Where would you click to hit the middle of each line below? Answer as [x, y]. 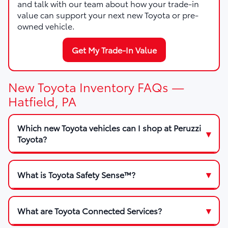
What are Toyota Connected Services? [90, 210]
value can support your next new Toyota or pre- [108, 15]
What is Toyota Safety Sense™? [76, 174]
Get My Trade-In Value [114, 50]
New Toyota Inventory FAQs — [96, 87]
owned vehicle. [46, 26]
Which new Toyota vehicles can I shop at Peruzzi [109, 128]
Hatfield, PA [42, 101]
